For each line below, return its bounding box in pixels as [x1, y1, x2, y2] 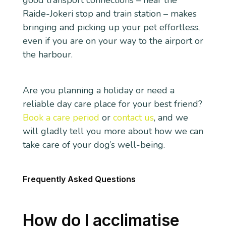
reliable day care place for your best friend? [22, 97, 202, 110]
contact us [112, 111, 154, 124]
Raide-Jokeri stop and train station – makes [22, 8, 197, 20]
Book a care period [22, 111, 99, 124]
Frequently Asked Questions [22, 174, 136, 185]
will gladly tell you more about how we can [22, 125, 203, 137]
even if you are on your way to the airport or [22, 35, 203, 47]
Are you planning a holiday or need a [22, 84, 175, 96]
